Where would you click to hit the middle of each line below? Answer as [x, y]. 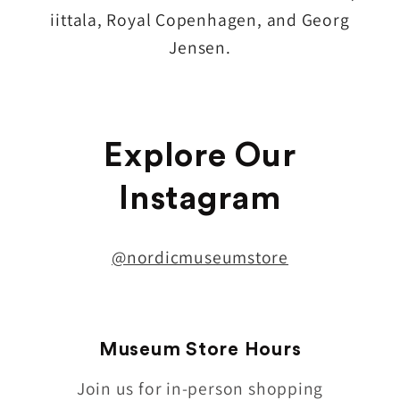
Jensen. [200, 48]
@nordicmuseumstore [200, 258]
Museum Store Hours [200, 349]
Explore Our [200, 156]
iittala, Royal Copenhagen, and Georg [200, 20]
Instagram [200, 199]
